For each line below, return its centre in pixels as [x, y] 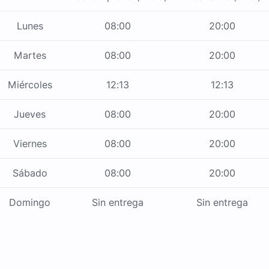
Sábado [30, 173]
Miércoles [30, 85]
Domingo [30, 203]
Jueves [30, 114]
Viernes [30, 144]
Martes [30, 56]
